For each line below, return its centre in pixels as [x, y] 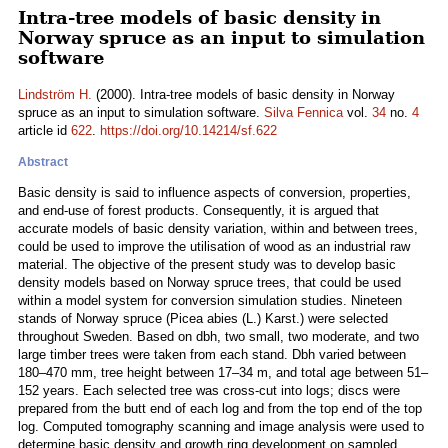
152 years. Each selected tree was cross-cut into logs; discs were [209, 390]
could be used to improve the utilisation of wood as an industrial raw [214, 246]
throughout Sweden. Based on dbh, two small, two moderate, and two [218, 336]
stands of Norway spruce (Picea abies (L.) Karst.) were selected [203, 318]
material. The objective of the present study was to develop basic [207, 264]
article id [44, 130]
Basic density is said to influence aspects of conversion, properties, [214, 192]
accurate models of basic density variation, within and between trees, [218, 228]
